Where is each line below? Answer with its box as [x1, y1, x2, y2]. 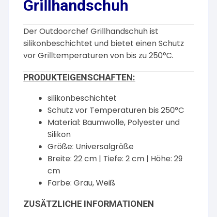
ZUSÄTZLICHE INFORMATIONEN [23, 199, 155, 209]
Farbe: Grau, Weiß [47, 177, 116, 188]
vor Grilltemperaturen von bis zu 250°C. [23, 50, 174, 61]
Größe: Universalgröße [47, 141, 134, 152]
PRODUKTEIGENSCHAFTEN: [23, 72, 136, 82]
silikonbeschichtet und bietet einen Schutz [23, 38, 185, 49]
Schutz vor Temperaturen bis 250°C [47, 105, 185, 116]
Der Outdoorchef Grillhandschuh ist [23, 26, 159, 37]
